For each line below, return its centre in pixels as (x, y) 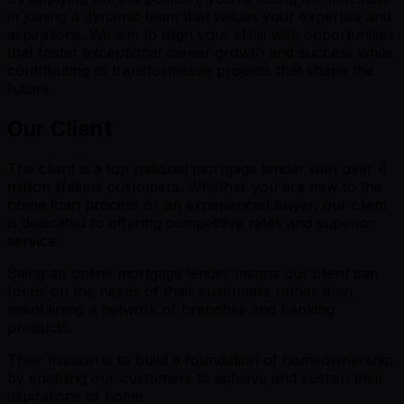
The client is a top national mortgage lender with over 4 (197, 168)
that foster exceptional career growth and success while (200, 52)
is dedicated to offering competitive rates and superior (191, 222)
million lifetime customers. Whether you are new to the (195, 186)
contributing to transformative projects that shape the (191, 70)
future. (30, 88)
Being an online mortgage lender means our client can (193, 273)
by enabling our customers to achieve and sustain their (196, 377)
